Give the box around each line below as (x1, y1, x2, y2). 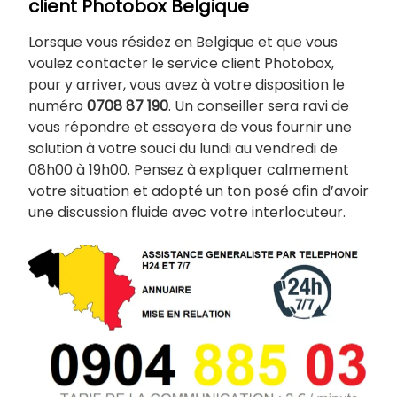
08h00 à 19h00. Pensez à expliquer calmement (28, 159, 349, 180)
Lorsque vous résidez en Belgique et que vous (28, 31, 338, 52)
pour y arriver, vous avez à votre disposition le (28, 74, 345, 95)
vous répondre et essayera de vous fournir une (28, 116, 352, 137)
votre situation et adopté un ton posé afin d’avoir (28, 180, 369, 201)
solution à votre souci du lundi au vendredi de (28, 137, 338, 159)
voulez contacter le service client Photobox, (28, 52, 334, 74)
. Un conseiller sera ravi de (168, 95, 349, 116)
